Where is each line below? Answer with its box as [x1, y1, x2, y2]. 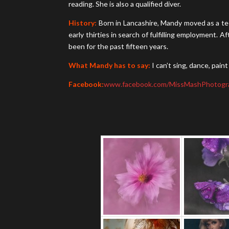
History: [68, 18, 97, 27]
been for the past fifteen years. [68, 41, 169, 51]
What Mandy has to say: [68, 60, 151, 70]
